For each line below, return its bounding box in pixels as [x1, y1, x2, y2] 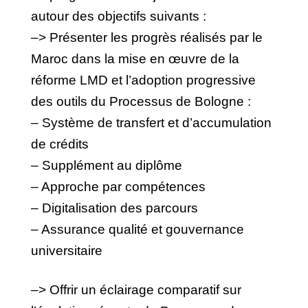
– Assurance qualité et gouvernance [31, 221, 244, 236]
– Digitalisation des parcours [31, 200, 198, 215]
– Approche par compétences [31, 179, 206, 194]
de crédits [31, 136, 89, 151]
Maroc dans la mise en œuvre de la [31, 51, 239, 66]
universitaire [31, 243, 102, 258]
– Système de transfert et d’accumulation [31, 115, 272, 130]
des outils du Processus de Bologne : [31, 93, 251, 109]
